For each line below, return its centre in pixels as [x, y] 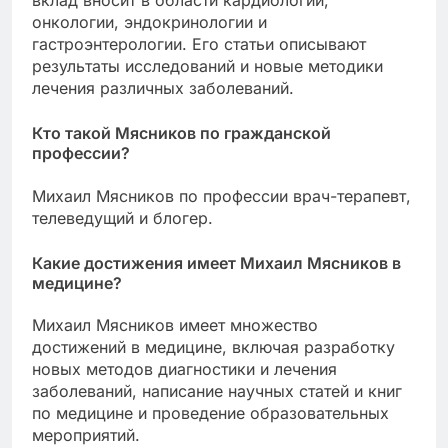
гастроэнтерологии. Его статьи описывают [199, 44]
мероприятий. [86, 434]
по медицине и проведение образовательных [210, 412]
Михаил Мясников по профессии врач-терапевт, [221, 195]
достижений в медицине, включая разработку [213, 346]
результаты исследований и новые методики [207, 66]
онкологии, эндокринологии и [149, 22]
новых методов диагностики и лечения [184, 368]
